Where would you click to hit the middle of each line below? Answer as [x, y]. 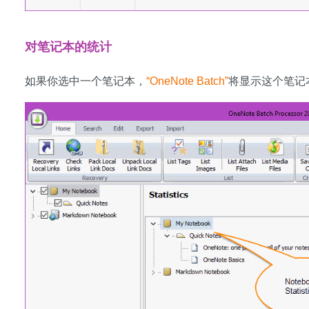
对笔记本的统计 [68, 47]
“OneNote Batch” [187, 81]
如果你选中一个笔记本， [86, 81]
